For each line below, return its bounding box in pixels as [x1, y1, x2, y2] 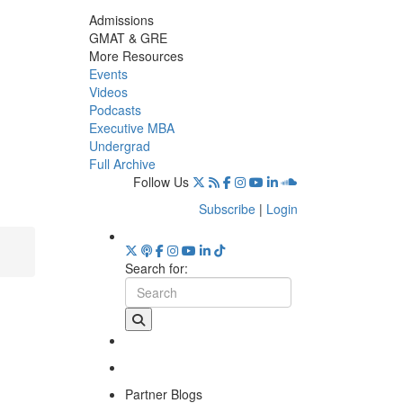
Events [88, 64, 128, 83]
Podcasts [88, 100, 141, 119]
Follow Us [133, 172, 189, 191]
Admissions [88, 10, 154, 29]
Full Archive [88, 154, 156, 173]
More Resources [88, 46, 184, 65]
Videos [88, 82, 128, 101]
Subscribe [199, 199, 255, 218]
